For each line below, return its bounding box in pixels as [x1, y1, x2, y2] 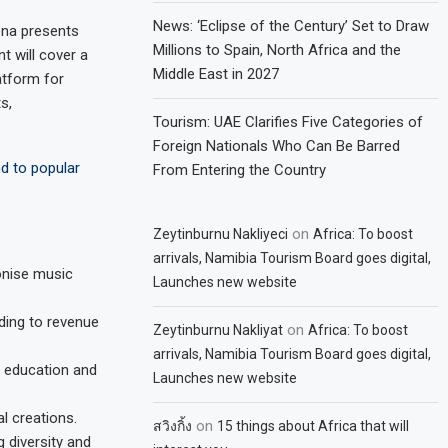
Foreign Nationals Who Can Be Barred [153, 137, 401, 155]
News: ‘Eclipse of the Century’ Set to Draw [153, 17, 430, 35]
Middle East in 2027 [153, 65, 280, 83]
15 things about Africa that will [217, 418, 410, 434]
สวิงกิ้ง [153, 418, 193, 434]
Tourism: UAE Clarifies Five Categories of [153, 113, 424, 131]
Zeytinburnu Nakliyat [153, 322, 284, 338]
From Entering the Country [153, 161, 327, 179]
